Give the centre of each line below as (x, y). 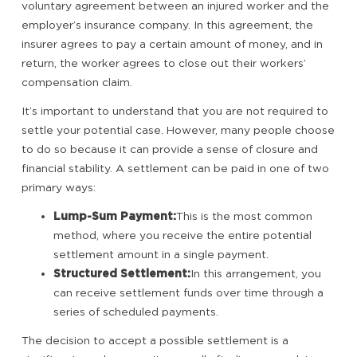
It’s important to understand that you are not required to (175, 111)
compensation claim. (77, 82)
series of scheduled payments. (136, 312)
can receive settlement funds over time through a (188, 293)
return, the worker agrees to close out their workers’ (164, 63)
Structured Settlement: (122, 274)
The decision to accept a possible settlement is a (155, 341)
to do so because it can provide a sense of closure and (170, 149)
